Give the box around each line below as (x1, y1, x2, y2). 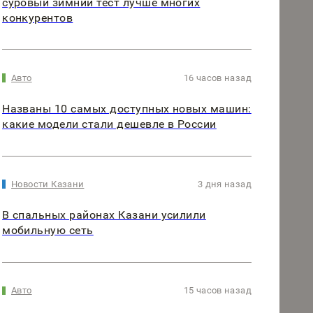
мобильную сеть (2, 224, 94, 238)
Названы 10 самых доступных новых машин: (2, 102, 252, 116)
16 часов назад (183, 73, 252, 84)
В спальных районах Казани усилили (2, 208, 206, 222)
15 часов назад (183, 285, 252, 296)
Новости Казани (11, 179, 85, 190)
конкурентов (2, 11, 73, 25)
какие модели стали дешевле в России (2, 117, 217, 131)
